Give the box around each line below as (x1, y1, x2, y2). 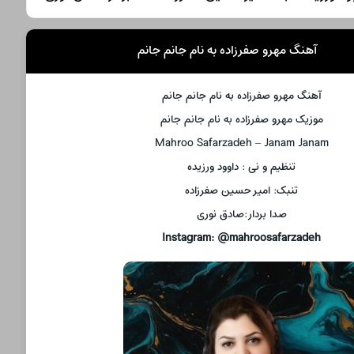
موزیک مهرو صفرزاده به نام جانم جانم (160, 110, 323, 129)
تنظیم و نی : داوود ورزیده (187, 157, 296, 176)
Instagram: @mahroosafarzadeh (162, 228, 322, 247)
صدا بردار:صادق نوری (196, 205, 287, 224)
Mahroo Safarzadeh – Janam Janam (154, 134, 329, 153)
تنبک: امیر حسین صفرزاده (185, 181, 299, 200)
